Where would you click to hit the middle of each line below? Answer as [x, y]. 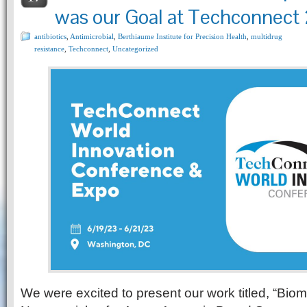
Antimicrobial [92, 36]
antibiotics [50, 36]
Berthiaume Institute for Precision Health [182, 36]
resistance [49, 49]
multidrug [267, 36]
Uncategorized [135, 49]
